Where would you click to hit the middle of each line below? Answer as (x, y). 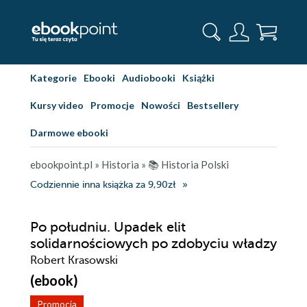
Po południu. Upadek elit (108, 227)
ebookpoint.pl (61, 164)
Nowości (161, 105)
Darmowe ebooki (69, 133)
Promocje (112, 105)
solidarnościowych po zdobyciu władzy (153, 244)
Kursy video (57, 105)
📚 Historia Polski (188, 164)
